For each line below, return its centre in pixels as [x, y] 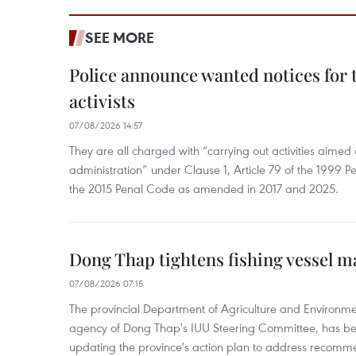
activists [102, 101]
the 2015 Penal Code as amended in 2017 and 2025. [204, 188]
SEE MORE [120, 37]
